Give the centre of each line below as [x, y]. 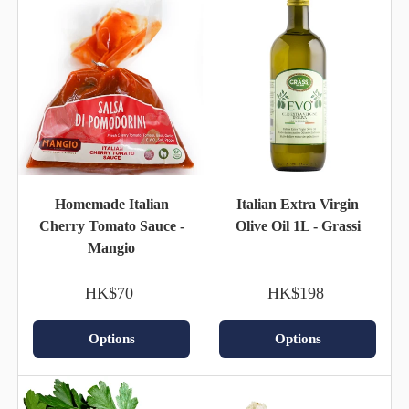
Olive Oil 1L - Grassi [298, 225]
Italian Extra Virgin [298, 204]
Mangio [111, 247]
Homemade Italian [111, 204]
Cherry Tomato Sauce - [111, 225]
